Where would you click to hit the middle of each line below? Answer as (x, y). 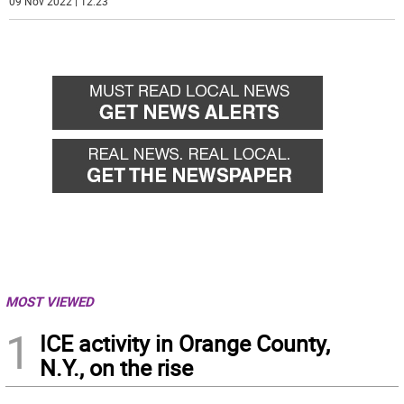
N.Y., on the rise (116, 368)
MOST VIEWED (50, 302)
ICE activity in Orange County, (185, 344)
